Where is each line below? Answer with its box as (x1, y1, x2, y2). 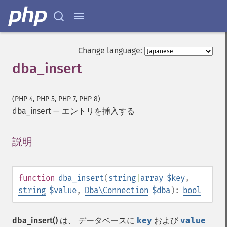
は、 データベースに (58, 216, 137, 225)
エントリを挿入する (62, 106, 135, 116)
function (18, 173, 55, 183)
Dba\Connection (85, 185, 148, 195)
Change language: (78, 46, 142, 55)
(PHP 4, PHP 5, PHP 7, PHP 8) (12, 95, 100, 103)
